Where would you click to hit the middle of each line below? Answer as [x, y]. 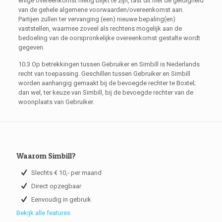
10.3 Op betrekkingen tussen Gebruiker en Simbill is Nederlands [109, 64]
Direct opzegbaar [56, 186]
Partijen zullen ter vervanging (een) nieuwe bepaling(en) [97, 19]
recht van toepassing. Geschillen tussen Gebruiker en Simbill [104, 73]
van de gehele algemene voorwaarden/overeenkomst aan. [101, 9]
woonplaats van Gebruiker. [56, 102]
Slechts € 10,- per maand [66, 172]
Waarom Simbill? [46, 156]
